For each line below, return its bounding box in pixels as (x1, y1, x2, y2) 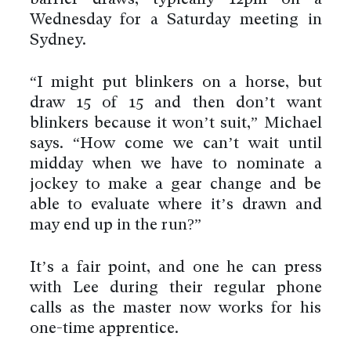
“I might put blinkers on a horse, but (29, 75, 322, 92)
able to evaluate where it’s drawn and (29, 197, 322, 214)
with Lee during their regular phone (29, 280, 322, 297)
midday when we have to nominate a (29, 157, 322, 173)
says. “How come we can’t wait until (29, 136, 322, 153)
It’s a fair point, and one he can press (29, 260, 322, 277)
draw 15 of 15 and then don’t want (29, 96, 322, 112)
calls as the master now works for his (29, 301, 322, 317)
